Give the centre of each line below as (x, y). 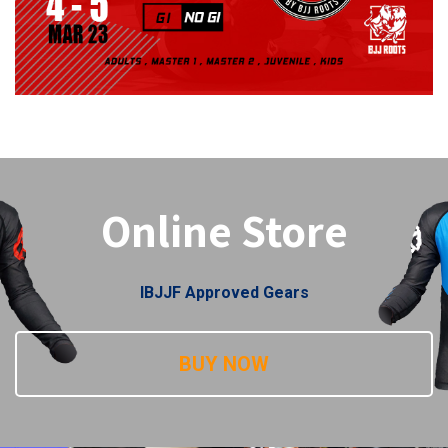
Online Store (224, 230)
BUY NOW (224, 363)
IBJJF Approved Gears (224, 292)
